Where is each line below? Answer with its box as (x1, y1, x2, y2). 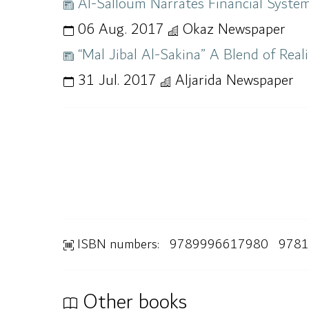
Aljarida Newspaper (171, 68, 294, 93)
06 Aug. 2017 (74, 17, 168, 42)
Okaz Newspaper (179, 17, 286, 42)
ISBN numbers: (74, 232, 159, 256)
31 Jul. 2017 (74, 68, 161, 93)
